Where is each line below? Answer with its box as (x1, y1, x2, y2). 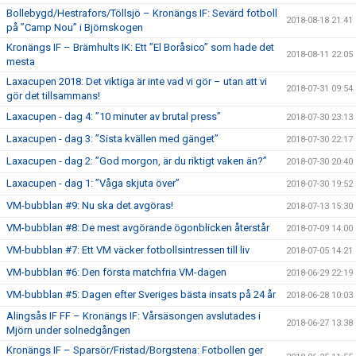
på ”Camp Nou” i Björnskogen (6, 21, 143, 33)
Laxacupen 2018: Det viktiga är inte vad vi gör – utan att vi (6, 75, 267, 87)
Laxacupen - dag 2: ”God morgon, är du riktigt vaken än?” (6, 155, 267, 167)
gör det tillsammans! (6, 90, 100, 102)
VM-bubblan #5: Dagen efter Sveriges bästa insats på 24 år (6, 288, 276, 300)
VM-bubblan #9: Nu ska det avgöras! (6, 199, 173, 211)
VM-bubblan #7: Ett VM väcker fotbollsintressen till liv (6, 244, 250, 256)
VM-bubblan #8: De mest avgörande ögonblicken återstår (6, 222, 269, 234)
